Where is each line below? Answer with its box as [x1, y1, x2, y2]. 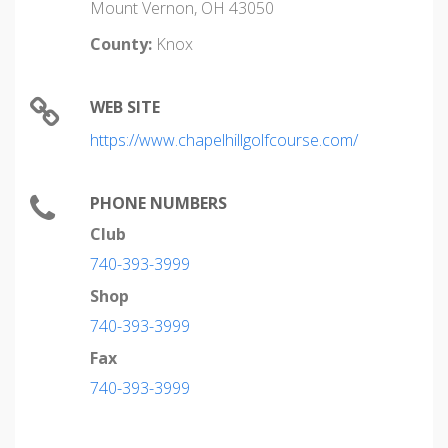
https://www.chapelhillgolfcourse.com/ [90, 129, 358, 151]
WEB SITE [90, 96, 160, 118]
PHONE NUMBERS [90, 192, 227, 214]
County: [90, 33, 152, 55]
